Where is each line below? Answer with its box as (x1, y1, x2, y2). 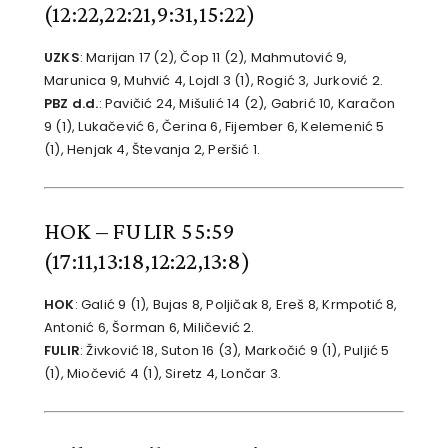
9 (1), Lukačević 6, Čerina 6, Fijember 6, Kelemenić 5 (44, 117, 385, 137)
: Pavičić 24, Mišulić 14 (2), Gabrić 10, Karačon (98, 94, 396, 114)
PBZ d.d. (44, 94, 99, 114)
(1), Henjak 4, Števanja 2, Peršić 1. (44, 140, 261, 160)
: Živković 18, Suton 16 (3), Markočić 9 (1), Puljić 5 (80, 341, 390, 361)
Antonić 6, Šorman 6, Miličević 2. (44, 318, 255, 338)
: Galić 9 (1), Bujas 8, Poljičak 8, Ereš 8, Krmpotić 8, (74, 295, 398, 315)
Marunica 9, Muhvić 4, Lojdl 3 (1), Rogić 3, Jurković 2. (44, 71, 383, 91)
